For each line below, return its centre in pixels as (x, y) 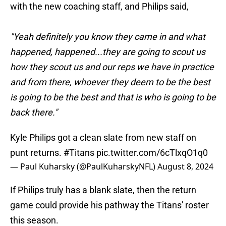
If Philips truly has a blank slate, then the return (103, 190)
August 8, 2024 (185, 167)
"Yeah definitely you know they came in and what (108, 37)
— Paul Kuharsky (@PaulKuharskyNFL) (84, 167)
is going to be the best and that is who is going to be (113, 97)
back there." (34, 112)
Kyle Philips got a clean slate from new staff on (103, 138)
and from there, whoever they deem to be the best (110, 82)
